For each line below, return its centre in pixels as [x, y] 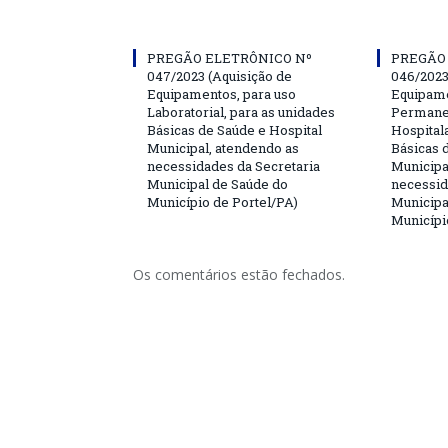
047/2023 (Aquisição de [219, 75]
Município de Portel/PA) [222, 201]
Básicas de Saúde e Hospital [234, 129]
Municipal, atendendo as [223, 147]
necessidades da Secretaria [233, 165]
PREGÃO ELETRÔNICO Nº [229, 57]
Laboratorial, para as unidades [241, 111]
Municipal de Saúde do [217, 183]
